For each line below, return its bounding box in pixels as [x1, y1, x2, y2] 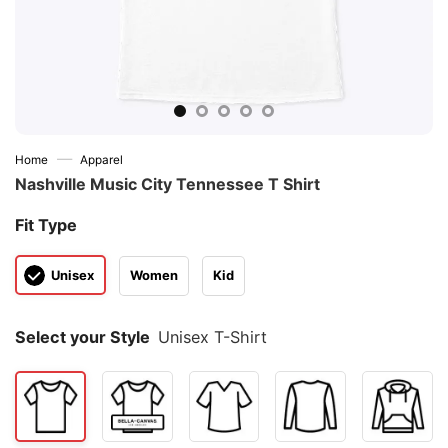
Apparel [80, 153, 124, 167]
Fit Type [15, 215, 77, 235]
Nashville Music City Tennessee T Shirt [15, 174, 320, 194]
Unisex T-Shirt [158, 327, 268, 348]
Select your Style [15, 327, 150, 348]
